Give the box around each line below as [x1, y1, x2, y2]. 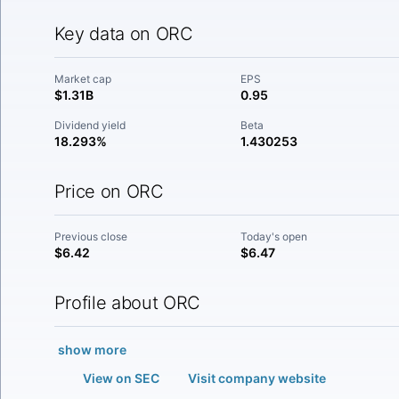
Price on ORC [53, 181, 164, 202]
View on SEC [82, 370, 159, 386]
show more [57, 342, 126, 357]
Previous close [53, 230, 127, 243]
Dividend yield [53, 118, 126, 132]
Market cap [53, 72, 111, 85]
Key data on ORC [53, 23, 193, 45]
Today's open [240, 230, 308, 243]
